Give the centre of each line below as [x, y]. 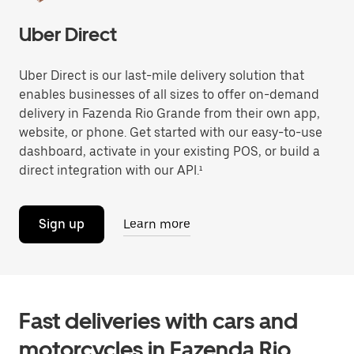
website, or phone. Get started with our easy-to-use [171, 132]
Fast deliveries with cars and [158, 321]
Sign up [62, 224]
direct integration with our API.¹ [111, 170]
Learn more [157, 224]
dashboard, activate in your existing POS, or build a [169, 151]
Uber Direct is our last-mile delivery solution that [162, 75]
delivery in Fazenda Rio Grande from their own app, [169, 113]
